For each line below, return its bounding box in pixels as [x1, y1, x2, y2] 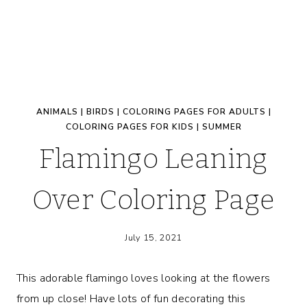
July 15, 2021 [125, 231, 182, 244]
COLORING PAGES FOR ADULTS [122, 106, 266, 117]
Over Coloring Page [32, 184, 275, 217]
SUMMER [201, 121, 242, 132]
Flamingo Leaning [39, 143, 268, 175]
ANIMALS [36, 106, 78, 117]
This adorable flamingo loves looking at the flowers [16, 270, 271, 286]
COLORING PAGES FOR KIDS [65, 121, 194, 132]
